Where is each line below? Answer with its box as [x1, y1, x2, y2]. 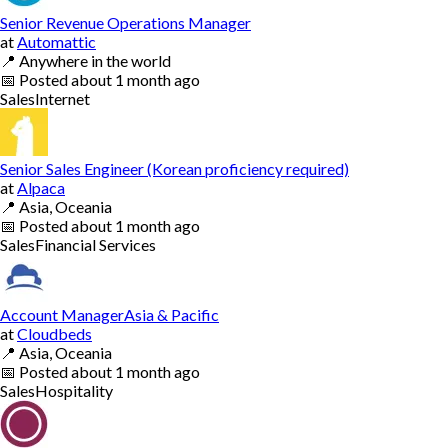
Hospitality [35, 380, 113, 400]
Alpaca [17, 177, 65, 197]
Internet [35, 88, 90, 108]
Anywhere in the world [19, 50, 171, 70]
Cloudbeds [17, 323, 92, 343]
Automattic [17, 31, 96, 51]
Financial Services [35, 234, 156, 254]
